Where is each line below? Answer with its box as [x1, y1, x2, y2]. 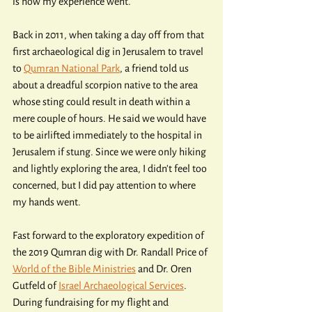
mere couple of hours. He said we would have [13, 113, 208, 124]
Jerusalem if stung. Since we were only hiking [13, 146, 208, 157]
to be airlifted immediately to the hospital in [13, 130, 204, 141]
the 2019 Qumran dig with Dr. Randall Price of [13, 247, 210, 258]
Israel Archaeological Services [58, 280, 184, 291]
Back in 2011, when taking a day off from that [13, 29, 206, 40]
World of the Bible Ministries [13, 263, 136, 274]
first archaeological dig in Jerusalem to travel [13, 46, 205, 57]
